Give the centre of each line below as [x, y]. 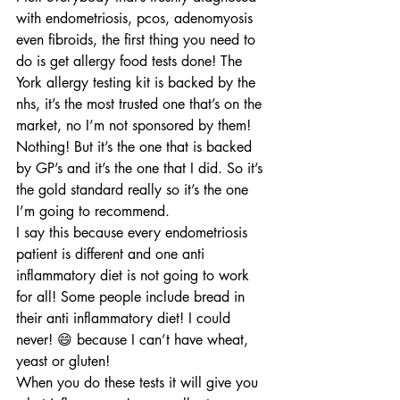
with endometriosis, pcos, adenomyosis [137, 18]
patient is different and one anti [112, 254]
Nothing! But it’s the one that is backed [136, 147]
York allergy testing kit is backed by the [138, 83]
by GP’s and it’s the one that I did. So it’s [142, 168]
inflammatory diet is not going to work [135, 275]
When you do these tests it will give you [139, 383]
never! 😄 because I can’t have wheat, [134, 340]
